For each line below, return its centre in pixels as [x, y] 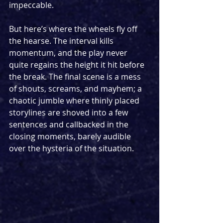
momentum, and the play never [69, 53]
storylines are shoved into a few [69, 112]
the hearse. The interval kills [62, 41]
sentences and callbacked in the [70, 124]
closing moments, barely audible [71, 136]
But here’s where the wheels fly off [74, 29]
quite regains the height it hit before [78, 64]
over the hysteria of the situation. [72, 148]
